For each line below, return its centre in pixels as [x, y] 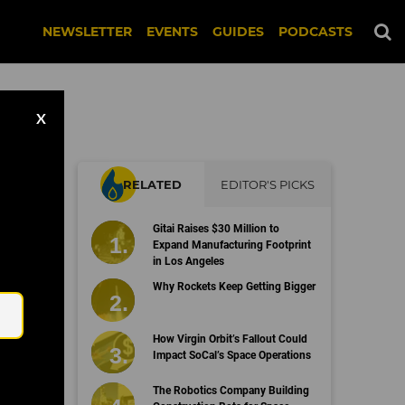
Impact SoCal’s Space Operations [231, 355]
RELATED [152, 184]
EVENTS [172, 32]
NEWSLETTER [87, 32]
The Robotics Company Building [231, 391]
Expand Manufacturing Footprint [231, 245]
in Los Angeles [188, 261]
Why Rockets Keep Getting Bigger [234, 287]
